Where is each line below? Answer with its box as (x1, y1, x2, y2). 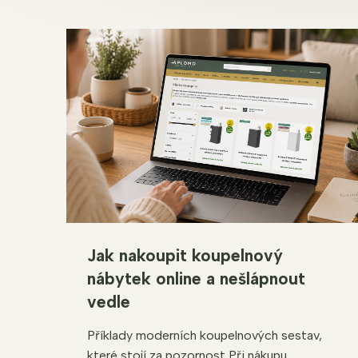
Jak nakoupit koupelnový (87, 245, 283, 265)
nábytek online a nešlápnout (87, 268, 305, 288)
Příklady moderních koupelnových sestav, (87, 327, 322, 343)
